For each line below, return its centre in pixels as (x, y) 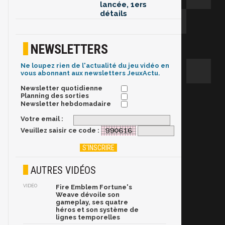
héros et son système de (97, 210)
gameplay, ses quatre (92, 202)
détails (114, 14)
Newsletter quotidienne (62, 88)
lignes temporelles (88, 217)
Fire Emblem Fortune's (94, 187)
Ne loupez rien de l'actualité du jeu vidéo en (95, 66)
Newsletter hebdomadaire (66, 103)
